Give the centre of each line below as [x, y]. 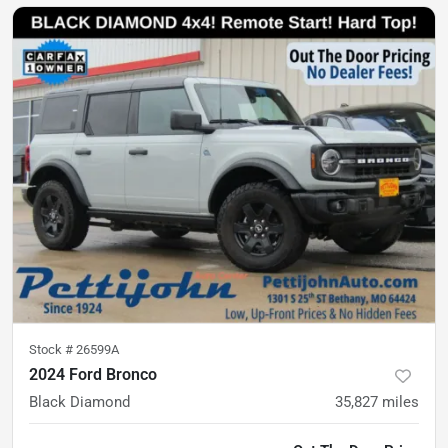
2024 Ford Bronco [93, 374]
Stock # [52, 349]
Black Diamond [79, 402]
